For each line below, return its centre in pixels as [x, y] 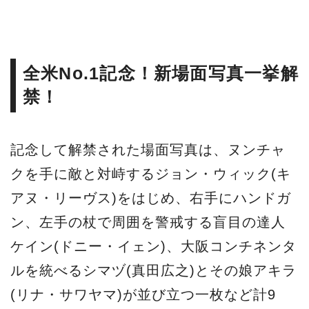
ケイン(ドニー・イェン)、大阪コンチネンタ [153, 247]
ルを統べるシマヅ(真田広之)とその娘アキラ [153, 271]
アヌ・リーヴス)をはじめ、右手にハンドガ [151, 198]
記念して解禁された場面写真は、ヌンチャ [148, 150]
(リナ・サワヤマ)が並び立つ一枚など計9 [143, 295]
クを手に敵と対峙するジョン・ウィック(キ [151, 174]
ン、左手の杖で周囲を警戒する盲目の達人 [148, 222]
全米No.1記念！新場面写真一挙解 [161, 74]
